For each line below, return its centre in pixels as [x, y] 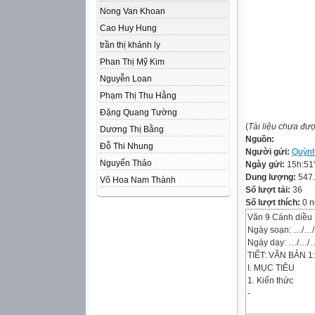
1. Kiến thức [270, 281]
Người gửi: [269, 152]
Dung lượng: [272, 177]
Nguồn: [260, 139]
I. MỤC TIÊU [271, 268]
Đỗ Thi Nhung [127, 146]
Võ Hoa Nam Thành [138, 180]
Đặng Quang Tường [139, 112]
